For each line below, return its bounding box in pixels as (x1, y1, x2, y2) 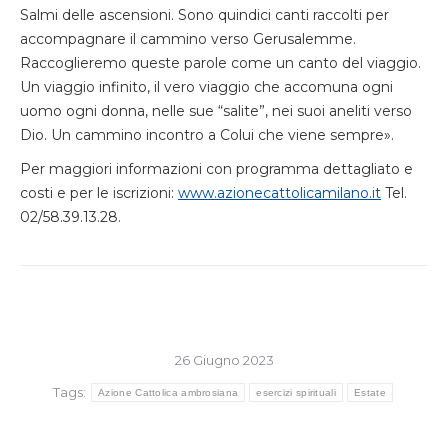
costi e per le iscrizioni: (20, 184, 178, 202)
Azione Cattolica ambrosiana (98, 387, 239, 398)
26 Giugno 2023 (174, 352, 274, 368)
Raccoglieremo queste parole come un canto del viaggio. (20, 54, 421, 72)
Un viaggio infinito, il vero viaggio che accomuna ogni (20, 78, 393, 96)
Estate (354, 387, 386, 398)
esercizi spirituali (256, 387, 336, 398)
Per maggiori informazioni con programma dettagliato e (20, 160, 413, 178)
